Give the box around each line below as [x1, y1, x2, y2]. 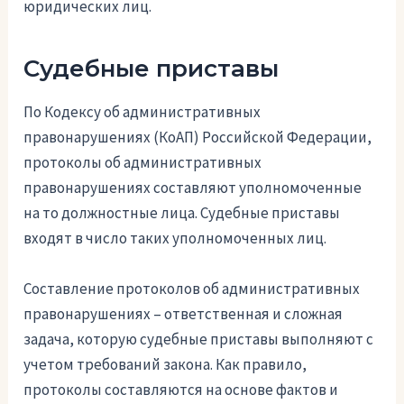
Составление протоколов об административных [23, 278, 361, 298]
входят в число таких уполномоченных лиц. [23, 228, 327, 249]
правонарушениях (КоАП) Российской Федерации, [23, 127, 372, 148]
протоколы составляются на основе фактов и [23, 379, 339, 399]
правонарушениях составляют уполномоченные [23, 178, 363, 198]
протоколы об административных [23, 152, 262, 173]
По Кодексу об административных [23, 102, 262, 123]
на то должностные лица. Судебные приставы [23, 203, 341, 224]
